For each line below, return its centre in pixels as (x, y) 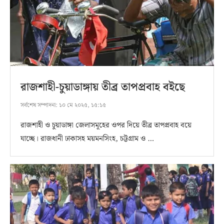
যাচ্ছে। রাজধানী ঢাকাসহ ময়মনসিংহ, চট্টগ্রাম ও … (87, 139)
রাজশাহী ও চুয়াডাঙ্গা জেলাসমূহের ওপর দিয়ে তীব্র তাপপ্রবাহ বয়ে (106, 125)
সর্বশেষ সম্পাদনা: (39, 105)
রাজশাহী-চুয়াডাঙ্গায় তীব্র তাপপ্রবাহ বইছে (103, 87)
